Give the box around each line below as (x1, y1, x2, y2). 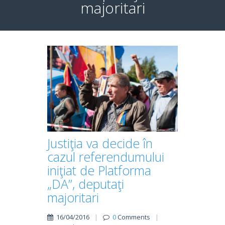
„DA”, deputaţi (47, 175, 124, 192)
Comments (116, 212, 150, 221)
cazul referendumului (47, 148, 164, 165)
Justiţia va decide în (47, 134, 153, 152)
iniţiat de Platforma (47, 161, 151, 179)
